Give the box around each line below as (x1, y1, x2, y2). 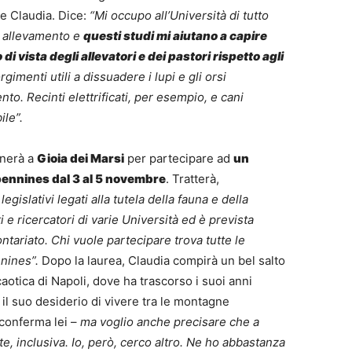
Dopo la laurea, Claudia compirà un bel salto (38, 253, 285, 269)
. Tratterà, (166, 171, 219, 187)
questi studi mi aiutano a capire (83, 28, 267, 44)
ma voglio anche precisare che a (80, 314, 259, 330)
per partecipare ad (124, 151, 233, 167)
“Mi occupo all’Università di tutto (86, 8, 269, 24)
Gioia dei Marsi (37, 151, 124, 167)
